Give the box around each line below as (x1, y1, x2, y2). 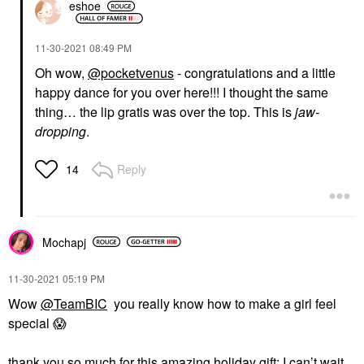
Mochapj (42, 233, 86, 250)
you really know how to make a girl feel (107, 293, 336, 313)
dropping (35, 121, 86, 141)
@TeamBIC (41, 293, 107, 313)
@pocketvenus (88, 63, 174, 82)
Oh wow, (35, 63, 88, 82)
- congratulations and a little (174, 63, 336, 82)
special (8, 313, 53, 332)
